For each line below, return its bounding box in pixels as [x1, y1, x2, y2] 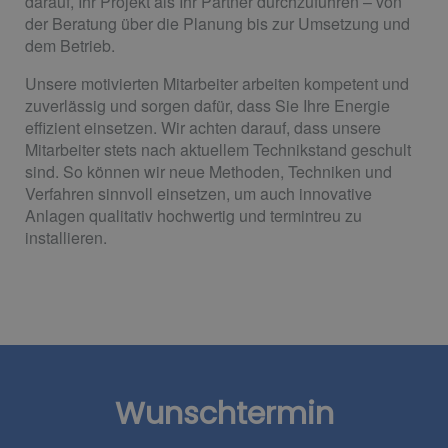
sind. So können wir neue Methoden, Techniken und [25, 159, 392, 183]
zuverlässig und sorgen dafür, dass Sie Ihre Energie [25, 93, 390, 117]
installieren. [25, 225, 107, 249]
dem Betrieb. [25, 33, 115, 57]
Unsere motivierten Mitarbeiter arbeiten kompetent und [25, 71, 409, 95]
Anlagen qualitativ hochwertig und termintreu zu [25, 203, 362, 227]
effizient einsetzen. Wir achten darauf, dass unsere [25, 115, 381, 139]
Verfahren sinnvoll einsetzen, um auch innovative [25, 181, 372, 205]
